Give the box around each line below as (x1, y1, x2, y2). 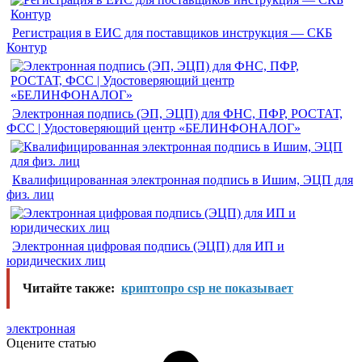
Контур (6, 40, 47, 55)
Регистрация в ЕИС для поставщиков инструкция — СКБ (12, 26, 332, 40)
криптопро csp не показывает (121, 281, 293, 296)
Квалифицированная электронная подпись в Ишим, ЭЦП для (12, 173, 353, 187)
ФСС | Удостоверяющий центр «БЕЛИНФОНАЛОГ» (6, 121, 301, 136)
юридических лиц (6, 254, 106, 268)
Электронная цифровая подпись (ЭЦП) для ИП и (12, 239, 284, 254)
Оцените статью (6, 336, 96, 351)
